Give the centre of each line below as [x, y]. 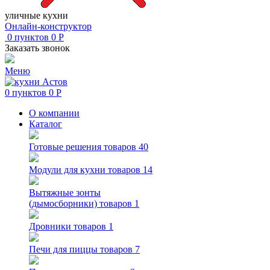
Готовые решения [65, 147]
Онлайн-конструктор [48, 26]
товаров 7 [120, 249]
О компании [54, 113]
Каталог [46, 124]
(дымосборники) [63, 203]
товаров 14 [130, 170]
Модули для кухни [67, 170]
